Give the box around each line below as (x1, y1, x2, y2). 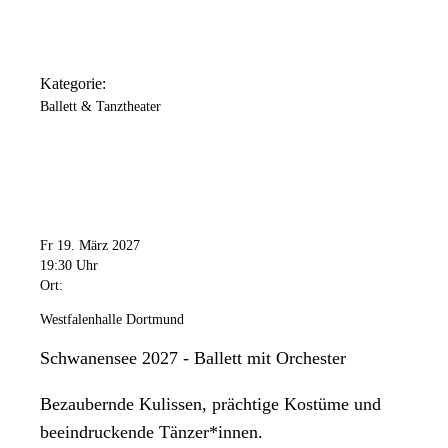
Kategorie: (40, 75, 106, 93)
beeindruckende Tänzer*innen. (40, 421, 263, 442)
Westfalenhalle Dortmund (40, 311, 184, 327)
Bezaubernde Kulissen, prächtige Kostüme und (40, 393, 381, 414)
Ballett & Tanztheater (40, 99, 161, 115)
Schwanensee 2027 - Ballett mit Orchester (40, 347, 346, 368)
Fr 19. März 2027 (40, 237, 140, 253)
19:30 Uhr (40, 257, 98, 273)
